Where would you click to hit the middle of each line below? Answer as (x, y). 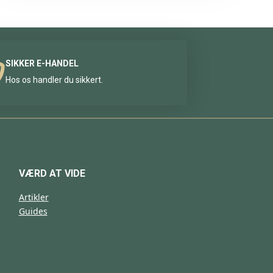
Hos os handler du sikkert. (54, 80)
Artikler (34, 197)
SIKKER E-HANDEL (42, 63)
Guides (33, 211)
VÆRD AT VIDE (52, 174)
